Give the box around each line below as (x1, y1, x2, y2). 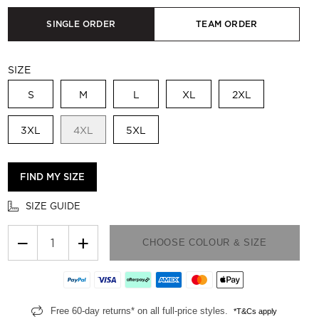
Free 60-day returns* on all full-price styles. (50, 305, 234, 316)
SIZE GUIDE (26, 200, 80, 211)
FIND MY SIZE (20, 171, 85, 183)
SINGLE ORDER (46, 19, 116, 29)
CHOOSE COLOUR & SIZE (142, 237, 267, 248)
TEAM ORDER (196, 19, 258, 29)
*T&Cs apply (233, 307, 277, 315)
